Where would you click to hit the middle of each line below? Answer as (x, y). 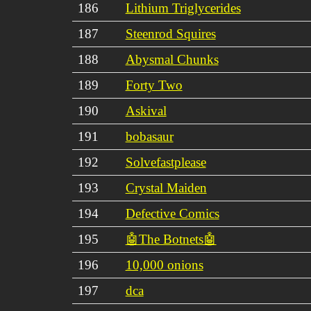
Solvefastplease (166, 162)
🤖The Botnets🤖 (171, 239)
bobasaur (149, 136)
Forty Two (154, 85)
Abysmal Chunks (172, 59)
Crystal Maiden (166, 187)
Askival (146, 110)
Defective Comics (172, 213)
